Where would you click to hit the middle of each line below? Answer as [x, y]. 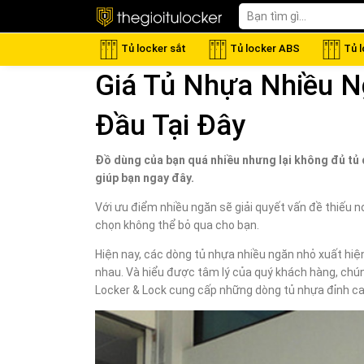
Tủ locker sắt [153, 49]
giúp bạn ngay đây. [145, 178]
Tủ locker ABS [264, 49]
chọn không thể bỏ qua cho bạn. [177, 225]
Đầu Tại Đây [170, 126]
